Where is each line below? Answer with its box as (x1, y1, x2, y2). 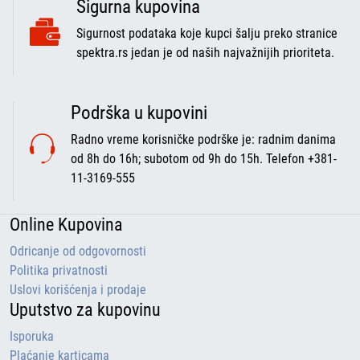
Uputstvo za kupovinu (10, 300, 161, 320)
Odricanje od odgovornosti (10, 243, 146, 259)
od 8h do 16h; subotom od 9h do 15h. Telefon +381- (71, 151, 337, 166)
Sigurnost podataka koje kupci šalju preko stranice (76, 26, 337, 41)
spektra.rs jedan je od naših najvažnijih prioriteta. (76, 45, 334, 60)
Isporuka (10, 329, 54, 344)
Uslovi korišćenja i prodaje (10, 282, 146, 297)
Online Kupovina (10, 215, 123, 235)
